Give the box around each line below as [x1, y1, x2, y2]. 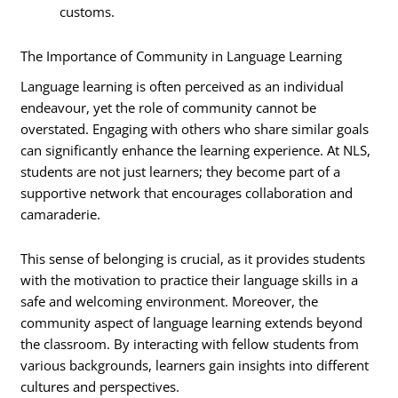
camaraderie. [20, 205, 101, 224]
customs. [60, 3, 115, 21]
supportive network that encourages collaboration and [20, 184, 354, 203]
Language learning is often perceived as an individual [20, 77, 345, 96]
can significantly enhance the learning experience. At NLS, [20, 141, 371, 160]
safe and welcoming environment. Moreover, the [20, 291, 319, 310]
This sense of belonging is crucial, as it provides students [20, 249, 366, 267]
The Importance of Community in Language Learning [20, 46, 343, 65]
